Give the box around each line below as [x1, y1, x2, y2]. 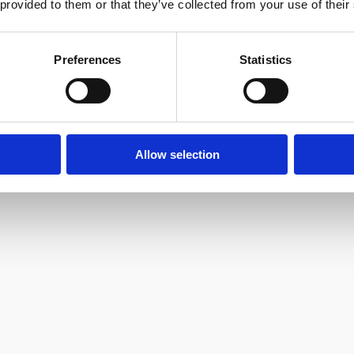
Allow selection [134, 147, 220, 161]
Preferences [54, 52, 122, 66]
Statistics [239, 52, 292, 66]
